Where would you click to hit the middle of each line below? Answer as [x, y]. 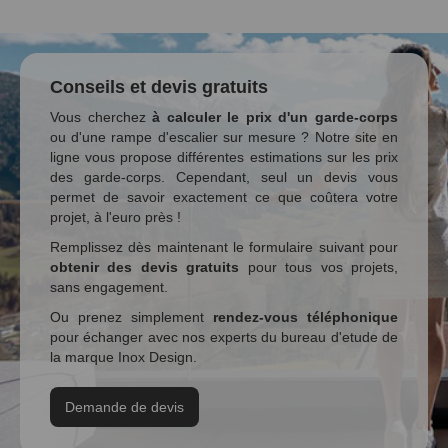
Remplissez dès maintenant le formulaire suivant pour [224, 247]
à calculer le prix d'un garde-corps [275, 117]
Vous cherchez [101, 117]
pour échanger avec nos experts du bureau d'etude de [224, 337]
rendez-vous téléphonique [305, 317]
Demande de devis [124, 407]
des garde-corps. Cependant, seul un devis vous [224, 177]
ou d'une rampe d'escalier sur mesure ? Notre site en [224, 137]
